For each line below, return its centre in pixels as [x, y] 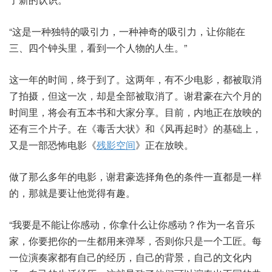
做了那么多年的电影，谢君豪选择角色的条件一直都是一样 [135, 177]
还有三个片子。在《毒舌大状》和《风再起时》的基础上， [135, 129]
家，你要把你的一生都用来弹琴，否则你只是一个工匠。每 [135, 241]
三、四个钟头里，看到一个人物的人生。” [98, 48]
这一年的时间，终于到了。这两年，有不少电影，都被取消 [135, 80]
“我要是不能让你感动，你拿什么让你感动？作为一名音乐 [132, 225]
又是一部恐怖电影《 [53, 145]
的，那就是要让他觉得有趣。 [72, 193]
